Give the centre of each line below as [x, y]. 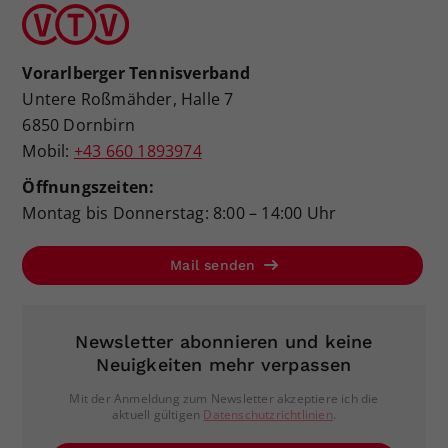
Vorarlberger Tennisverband [136, 72]
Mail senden [215, 264]
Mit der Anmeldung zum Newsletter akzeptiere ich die [224, 398]
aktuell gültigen [157, 414]
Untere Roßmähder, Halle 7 [128, 98]
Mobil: [48, 150]
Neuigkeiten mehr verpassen [224, 364]
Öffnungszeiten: [88, 186]
